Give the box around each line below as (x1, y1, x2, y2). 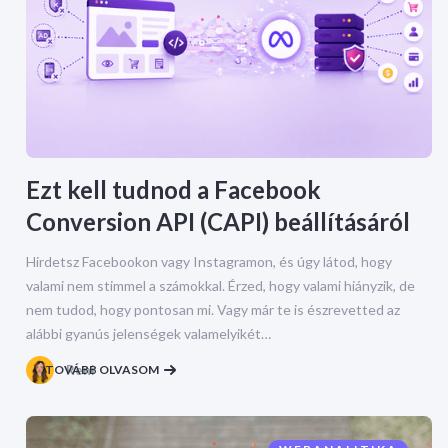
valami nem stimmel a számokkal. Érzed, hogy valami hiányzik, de (26, 277, 415, 295)
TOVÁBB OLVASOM (45, 362, 159, 378)
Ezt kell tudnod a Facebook (26, 175, 321, 205)
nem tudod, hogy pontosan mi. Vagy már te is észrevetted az (26, 301, 400, 319)
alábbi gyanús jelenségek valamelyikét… (26, 325, 271, 343)
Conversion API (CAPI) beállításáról (26, 207, 410, 237)
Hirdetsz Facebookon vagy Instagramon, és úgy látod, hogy (26, 253, 392, 271)
